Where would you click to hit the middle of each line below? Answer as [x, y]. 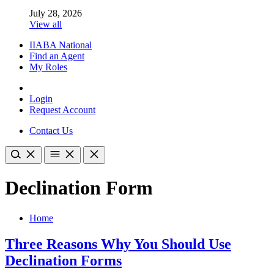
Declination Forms [63, 260]
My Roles [48, 67]
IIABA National [61, 45]
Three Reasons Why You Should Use [118, 244]
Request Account [62, 109]
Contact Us [51, 130]
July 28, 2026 [56, 13]
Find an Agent [57, 56]
